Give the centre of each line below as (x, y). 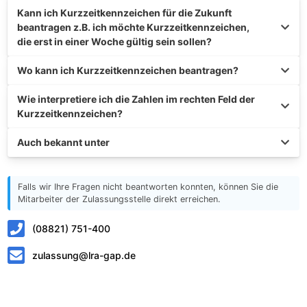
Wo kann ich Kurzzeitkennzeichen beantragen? (128, 70)
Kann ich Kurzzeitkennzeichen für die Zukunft (124, 13)
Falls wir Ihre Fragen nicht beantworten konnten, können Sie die (148, 186)
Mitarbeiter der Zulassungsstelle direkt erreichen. (119, 199)
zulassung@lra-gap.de (84, 255)
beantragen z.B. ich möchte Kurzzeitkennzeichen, (133, 27)
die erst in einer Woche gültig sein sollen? (114, 41)
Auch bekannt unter (63, 142)
